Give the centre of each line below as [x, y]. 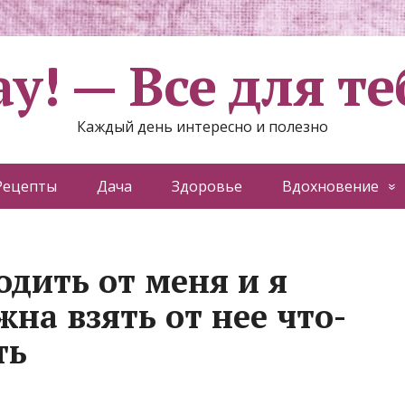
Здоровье [207, 186]
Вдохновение [330, 186]
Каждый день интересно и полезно [202, 127]
